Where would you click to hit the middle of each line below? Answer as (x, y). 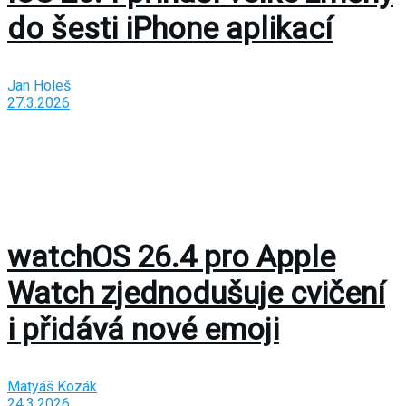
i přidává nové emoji (143, 329)
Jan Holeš (39, 86)
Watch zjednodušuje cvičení (196, 293)
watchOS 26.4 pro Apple (171, 257)
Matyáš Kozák (52, 387)
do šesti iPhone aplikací (170, 29)
